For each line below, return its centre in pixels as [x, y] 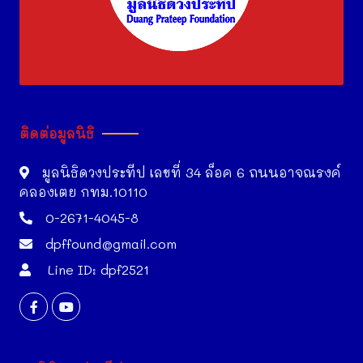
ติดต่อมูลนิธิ [57, 133]
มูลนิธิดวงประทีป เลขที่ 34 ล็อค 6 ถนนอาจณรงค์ [192, 172]
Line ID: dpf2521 [96, 269]
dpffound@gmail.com [111, 243]
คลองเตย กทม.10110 [83, 192]
